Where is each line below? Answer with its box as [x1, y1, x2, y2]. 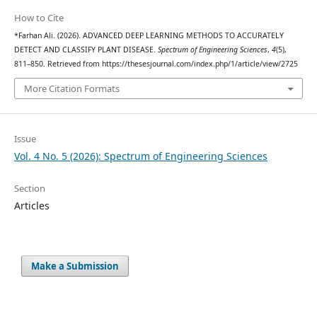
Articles [13, 199, 50, 213]
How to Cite [13, 11, 64, 24]
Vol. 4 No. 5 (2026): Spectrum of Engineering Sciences [13, 149, 267, 163]
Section [13, 182, 45, 195]
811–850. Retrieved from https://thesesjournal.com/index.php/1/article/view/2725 [13, 58, 298, 69]
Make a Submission [31, 260, 120, 273]
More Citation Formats [23, 82, 120, 96]
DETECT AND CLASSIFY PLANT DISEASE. [13, 44, 158, 54]
